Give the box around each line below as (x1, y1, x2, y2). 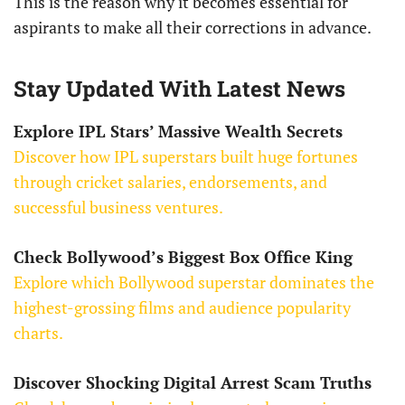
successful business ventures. (14, 196, 223, 219)
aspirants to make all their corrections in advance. (14, 16, 372, 39)
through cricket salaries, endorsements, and (14, 171, 327, 193)
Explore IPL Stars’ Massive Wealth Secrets (14, 120, 343, 143)
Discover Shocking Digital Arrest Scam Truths (14, 372, 372, 394)
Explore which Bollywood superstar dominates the (14, 271, 374, 294)
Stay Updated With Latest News (14, 74, 345, 104)
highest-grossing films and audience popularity (14, 297, 351, 319)
